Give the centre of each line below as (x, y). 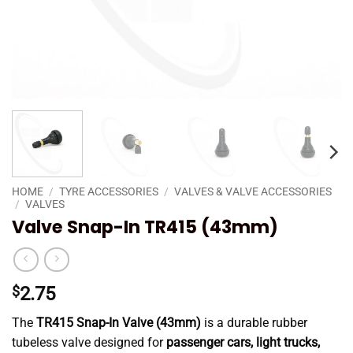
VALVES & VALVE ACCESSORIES (253, 191)
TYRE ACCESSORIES (109, 191)
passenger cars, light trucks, (243, 343)
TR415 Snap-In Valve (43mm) (119, 323)
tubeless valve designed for (89, 343)
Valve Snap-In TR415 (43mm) (145, 227)
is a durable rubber (254, 323)
